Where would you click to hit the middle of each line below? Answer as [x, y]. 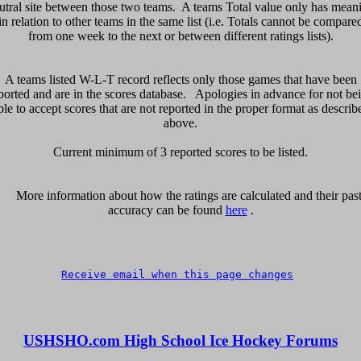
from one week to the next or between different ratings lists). [180, 35]
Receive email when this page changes [177, 274]
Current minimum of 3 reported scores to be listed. [180, 151]
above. [180, 122]
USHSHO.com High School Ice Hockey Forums [180, 340]
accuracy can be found [166, 210]
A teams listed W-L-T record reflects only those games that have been [180, 79]
